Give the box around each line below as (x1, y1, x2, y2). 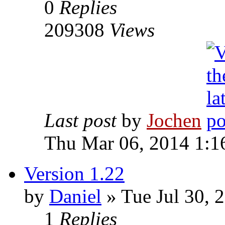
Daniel (49, 185, 101, 207)
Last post (44, 109, 122, 132)
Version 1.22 (24, 163, 125, 185)
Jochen (147, 109, 201, 132)
